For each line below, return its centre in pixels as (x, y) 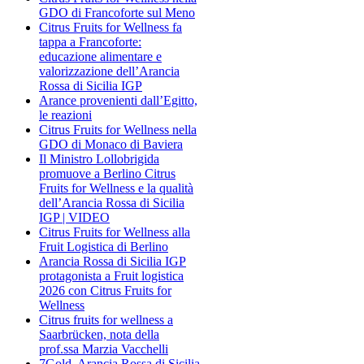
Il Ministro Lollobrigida (99, 158)
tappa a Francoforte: (90, 41)
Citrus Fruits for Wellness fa (110, 27)
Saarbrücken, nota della (99, 334)
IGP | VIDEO (74, 217)
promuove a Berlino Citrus (107, 173)
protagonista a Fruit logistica (111, 275)
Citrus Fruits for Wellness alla (115, 232)
